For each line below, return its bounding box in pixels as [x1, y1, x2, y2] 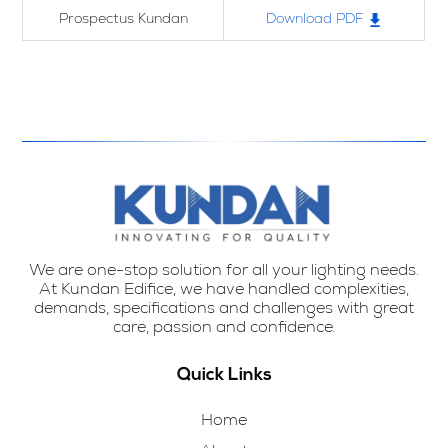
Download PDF [266, 8, 365, 27]
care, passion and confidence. [113, 315, 335, 337]
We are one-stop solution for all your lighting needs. [29, 258, 419, 280]
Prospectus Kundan [58, 8, 188, 27]
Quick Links [176, 365, 272, 385]
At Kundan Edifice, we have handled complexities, [39, 277, 409, 299]
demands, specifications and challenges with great [34, 296, 414, 318]
